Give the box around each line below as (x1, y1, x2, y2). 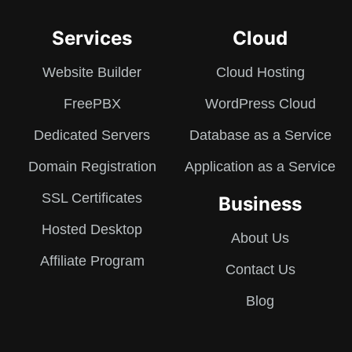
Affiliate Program (39, 253, 145, 269)
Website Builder (42, 64, 141, 81)
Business (218, 192, 302, 216)
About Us (231, 230, 289, 247)
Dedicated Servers (34, 127, 150, 144)
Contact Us (225, 262, 295, 278)
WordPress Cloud (204, 96, 316, 112)
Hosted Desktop (42, 222, 142, 238)
